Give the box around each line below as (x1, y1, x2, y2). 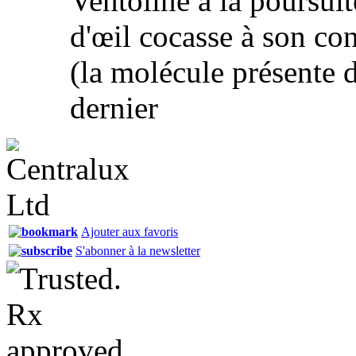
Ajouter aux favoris (81, 224, 178, 238)
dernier (70, 90, 158, 125)
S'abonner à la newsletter (75, 243, 200, 257)
